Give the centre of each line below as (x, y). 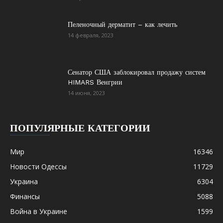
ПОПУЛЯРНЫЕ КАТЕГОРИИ (80, 128)
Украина (24, 181)
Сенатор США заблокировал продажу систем (137, 72)
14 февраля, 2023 (91, 35)
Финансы (25, 196)
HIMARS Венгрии (95, 82)
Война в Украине (39, 211)
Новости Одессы (38, 167)
